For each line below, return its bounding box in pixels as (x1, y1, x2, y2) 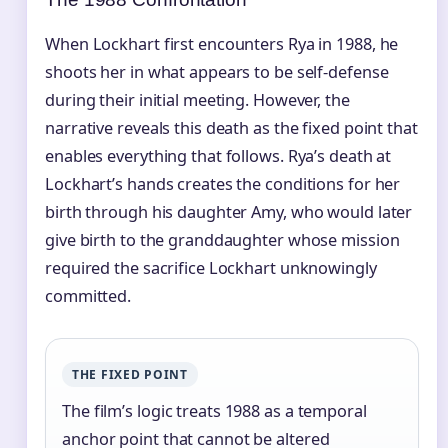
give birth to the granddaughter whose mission (45, 228, 400, 251)
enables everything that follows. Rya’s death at (45, 144, 392, 167)
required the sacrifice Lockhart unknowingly (45, 256, 377, 279)
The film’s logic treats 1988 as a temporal (62, 399, 367, 422)
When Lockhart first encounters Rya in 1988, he (45, 32, 399, 55)
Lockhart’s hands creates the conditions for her (45, 172, 401, 195)
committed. (45, 284, 132, 307)
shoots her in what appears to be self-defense (45, 60, 389, 83)
